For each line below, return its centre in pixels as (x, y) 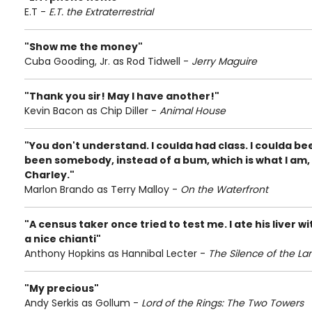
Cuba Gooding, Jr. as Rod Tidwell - (108, 61)
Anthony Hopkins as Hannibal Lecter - (116, 253)
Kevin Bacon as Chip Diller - (92, 111)
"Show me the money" (84, 47)
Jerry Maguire (224, 61)
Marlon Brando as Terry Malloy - (102, 189)
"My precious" (62, 288)
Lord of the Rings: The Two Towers (223, 303)
